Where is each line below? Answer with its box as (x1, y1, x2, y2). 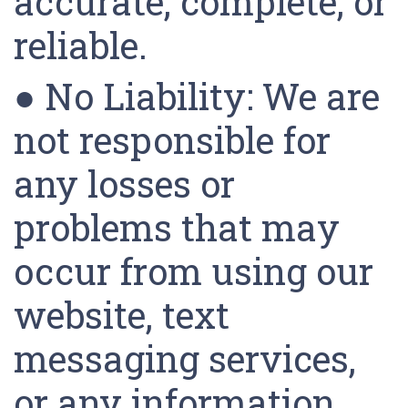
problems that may (14, 203, 340, 251)
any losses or (14, 159, 235, 208)
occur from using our (14, 247, 373, 295)
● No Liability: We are (14, 72, 380, 120)
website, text (14, 291, 229, 339)
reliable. (14, 21, 157, 69)
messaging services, (14, 334, 356, 382)
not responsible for (14, 116, 331, 164)
